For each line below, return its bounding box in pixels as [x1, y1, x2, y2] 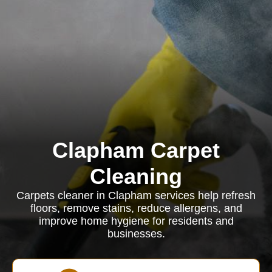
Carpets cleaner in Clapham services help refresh [16, 189, 256, 202]
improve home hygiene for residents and [38, 215, 234, 227]
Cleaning [90, 164, 182, 189]
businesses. [107, 228, 165, 240]
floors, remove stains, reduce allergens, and [30, 202, 242, 214]
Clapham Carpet [52, 138, 220, 163]
